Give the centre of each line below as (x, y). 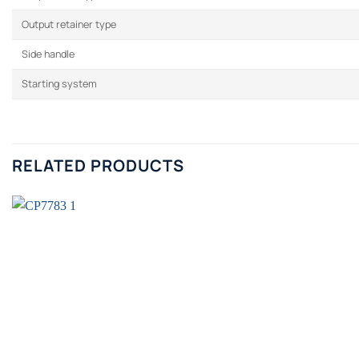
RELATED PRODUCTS (98, 166)
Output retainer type (69, 25)
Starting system (59, 84)
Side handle (48, 54)
